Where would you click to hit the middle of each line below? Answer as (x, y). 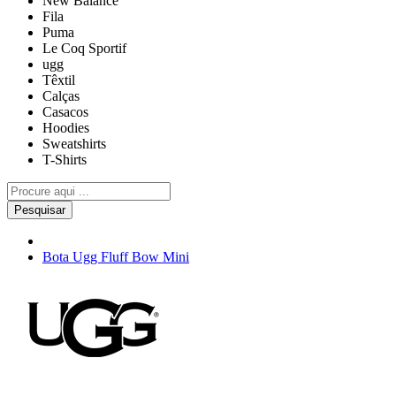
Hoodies (66, 127)
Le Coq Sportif (84, 48)
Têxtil (59, 80)
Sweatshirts (74, 143)
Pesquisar (40, 209)
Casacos (65, 111)
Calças (61, 95)
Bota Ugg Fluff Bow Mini (116, 256)
